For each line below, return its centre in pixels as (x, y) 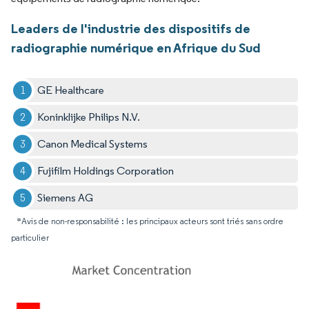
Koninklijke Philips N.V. (89, 117)
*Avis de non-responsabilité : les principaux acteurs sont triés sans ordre (150, 221)
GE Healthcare (71, 90)
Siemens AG (66, 198)
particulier (30, 238)
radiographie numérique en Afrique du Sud (136, 48)
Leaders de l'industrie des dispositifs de (131, 29)
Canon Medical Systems (93, 144)
